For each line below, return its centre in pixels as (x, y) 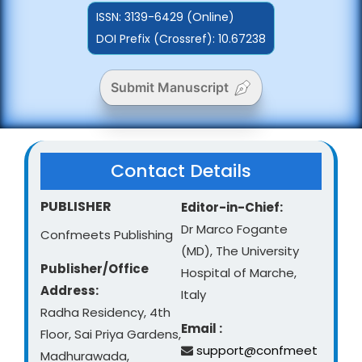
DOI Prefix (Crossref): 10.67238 (181, 39)
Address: (69, 290)
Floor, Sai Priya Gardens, (111, 334)
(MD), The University (240, 251)
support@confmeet (257, 350)
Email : (202, 328)
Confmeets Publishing (107, 235)
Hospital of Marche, (239, 273)
